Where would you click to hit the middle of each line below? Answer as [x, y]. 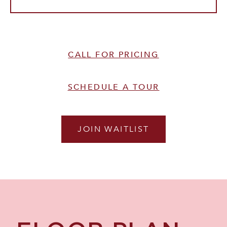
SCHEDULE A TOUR [113, 87]
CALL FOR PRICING [113, 55]
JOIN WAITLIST [113, 129]
